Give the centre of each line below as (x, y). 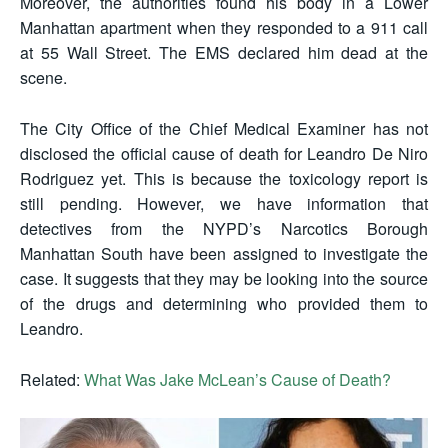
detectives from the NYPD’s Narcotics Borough (224, 228)
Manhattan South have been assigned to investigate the (224, 253)
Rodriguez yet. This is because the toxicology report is (224, 178)
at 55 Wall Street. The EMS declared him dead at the (224, 52)
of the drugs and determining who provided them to (224, 303)
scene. (43, 77)
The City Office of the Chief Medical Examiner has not (224, 128)
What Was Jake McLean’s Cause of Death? (237, 379)
